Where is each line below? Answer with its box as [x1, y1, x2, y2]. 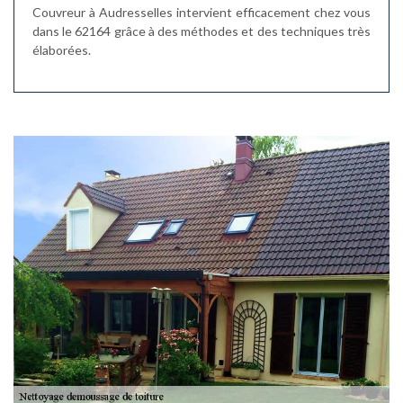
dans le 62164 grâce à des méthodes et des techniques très [32, 23, 371, 39]
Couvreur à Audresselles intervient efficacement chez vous [32, 4, 371, 20]
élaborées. [32, 42, 91, 58]
